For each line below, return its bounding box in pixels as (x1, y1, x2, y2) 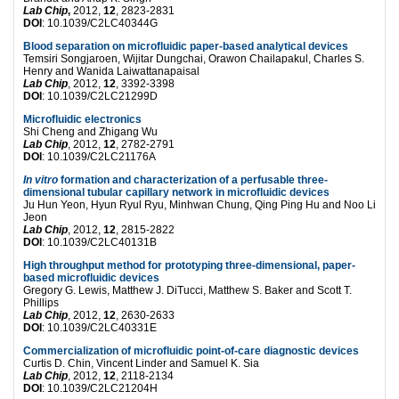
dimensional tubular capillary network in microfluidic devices (23, 185, 330, 199)
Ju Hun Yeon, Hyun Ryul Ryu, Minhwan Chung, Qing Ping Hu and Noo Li (23, 198, 376, 211)
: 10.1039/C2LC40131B (42, 235, 157, 248)
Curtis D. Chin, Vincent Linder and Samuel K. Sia (23, 356, 259, 370)
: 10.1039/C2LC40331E (42, 321, 157, 334)
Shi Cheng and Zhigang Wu (23, 125, 158, 138)
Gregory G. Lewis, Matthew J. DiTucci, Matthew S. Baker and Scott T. (23, 283, 352, 297)
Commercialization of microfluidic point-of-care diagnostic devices (23, 344, 359, 357)
